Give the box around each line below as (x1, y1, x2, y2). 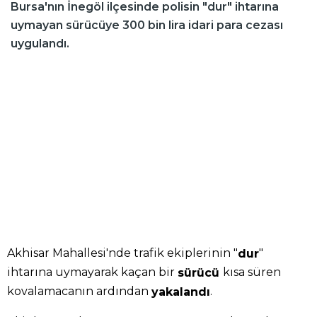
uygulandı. (11, 37, 69, 51)
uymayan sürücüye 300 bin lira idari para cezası (11, 18, 283, 33)
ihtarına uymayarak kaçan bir (7, 265, 178, 279)
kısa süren (223, 265, 281, 279)
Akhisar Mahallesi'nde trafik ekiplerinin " (7, 246, 238, 260)
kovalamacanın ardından (7, 284, 151, 299)
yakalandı (151, 284, 210, 299)
